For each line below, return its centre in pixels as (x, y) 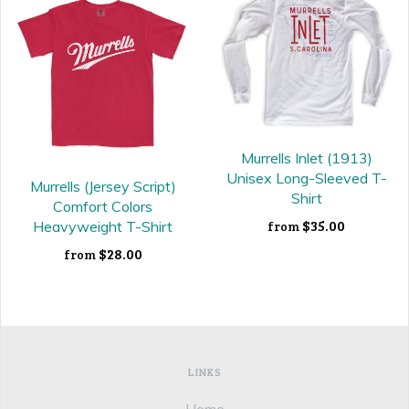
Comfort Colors (103, 206)
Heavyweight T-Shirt (103, 226)
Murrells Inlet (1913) (306, 158)
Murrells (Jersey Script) (103, 186)
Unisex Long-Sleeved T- (306, 178)
